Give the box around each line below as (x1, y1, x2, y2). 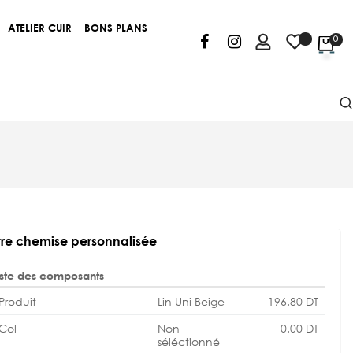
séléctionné (158, 334, 220, 349)
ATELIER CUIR (8, 20, 72, 34)
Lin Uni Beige (158, 294, 225, 309)
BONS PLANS (84, 20, 147, 34)
